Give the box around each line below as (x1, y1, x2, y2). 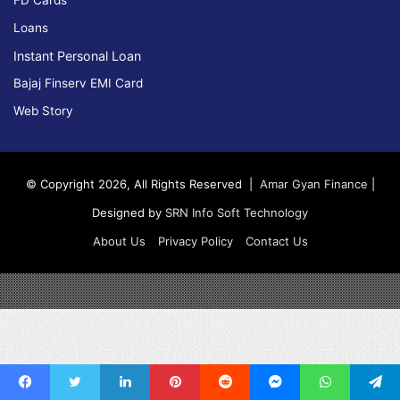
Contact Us (245, 234, 308, 249)
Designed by (92, 205, 165, 221)
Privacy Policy (157, 234, 233, 249)
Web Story (13, 104, 73, 119)
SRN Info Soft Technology (165, 205, 308, 221)
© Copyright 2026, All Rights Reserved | (25, 177, 260, 192)
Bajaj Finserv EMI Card (13, 76, 143, 91)
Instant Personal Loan (13, 48, 141, 64)
